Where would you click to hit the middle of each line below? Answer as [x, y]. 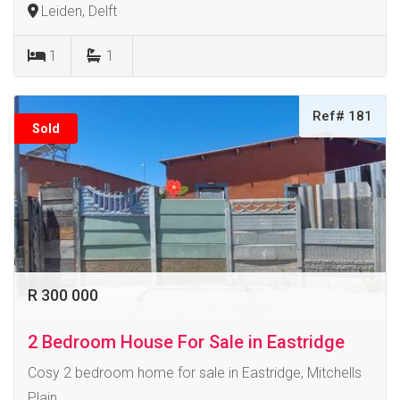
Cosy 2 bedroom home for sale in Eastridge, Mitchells [195, 372]
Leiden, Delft [79, 11]
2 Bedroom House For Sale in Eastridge [186, 342]
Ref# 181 [342, 116]
